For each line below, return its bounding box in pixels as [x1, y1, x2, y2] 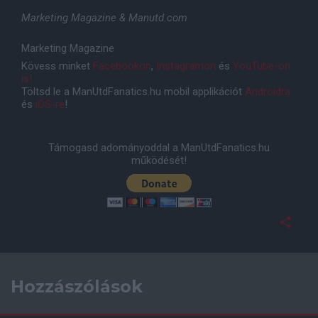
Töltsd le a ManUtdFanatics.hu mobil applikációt [21, 85, 245, 98]
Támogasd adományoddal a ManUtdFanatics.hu [48, 141, 270, 154]
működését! [131, 154, 187, 167]
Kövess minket [21, 60, 93, 72]
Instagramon [156, 60, 216, 72]
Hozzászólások [11, 276, 143, 297]
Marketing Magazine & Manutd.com [21, 11, 187, 24]
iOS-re [35, 98, 65, 111]
